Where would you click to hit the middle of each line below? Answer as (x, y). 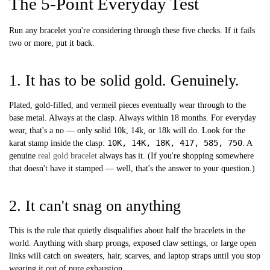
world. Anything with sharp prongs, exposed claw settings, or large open (133, 243)
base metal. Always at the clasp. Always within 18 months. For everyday (133, 118)
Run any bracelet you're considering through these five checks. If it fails (132, 30)
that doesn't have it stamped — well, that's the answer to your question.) (132, 168)
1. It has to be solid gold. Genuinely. (124, 80)
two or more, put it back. (52, 43)
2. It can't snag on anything (95, 206)
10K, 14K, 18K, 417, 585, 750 (175, 143)
